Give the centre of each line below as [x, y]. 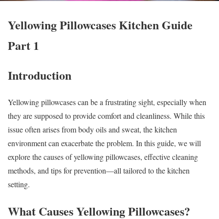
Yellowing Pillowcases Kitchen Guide [100, 24]
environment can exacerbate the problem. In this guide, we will [104, 143]
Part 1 [23, 45]
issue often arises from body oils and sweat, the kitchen [92, 130]
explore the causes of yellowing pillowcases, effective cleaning [103, 157]
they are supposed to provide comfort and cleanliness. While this [106, 116]
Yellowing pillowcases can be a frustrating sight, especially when [107, 102]
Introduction [40, 75]
